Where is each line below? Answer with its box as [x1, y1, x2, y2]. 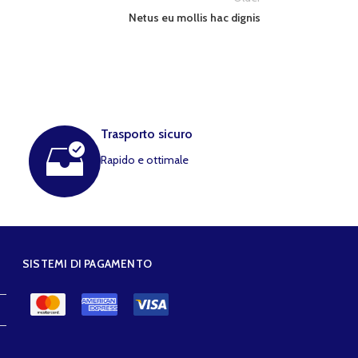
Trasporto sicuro [100, 126, 193, 141]
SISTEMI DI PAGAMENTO [22, 257, 152, 271]
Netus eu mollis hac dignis [129, 10, 261, 25]
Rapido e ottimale [100, 153, 189, 167]
